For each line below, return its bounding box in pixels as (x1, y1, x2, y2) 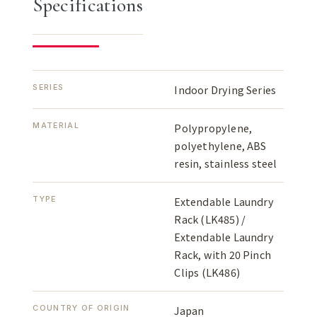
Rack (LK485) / (174, 212, 246, 227)
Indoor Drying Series (174, 82, 277, 98)
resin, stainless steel (174, 156, 277, 171)
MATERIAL (33, 120, 79, 131)
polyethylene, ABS (174, 138, 267, 154)
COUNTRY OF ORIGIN (33, 303, 130, 313)
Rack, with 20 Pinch (174, 247, 272, 263)
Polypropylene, (174, 120, 253, 136)
